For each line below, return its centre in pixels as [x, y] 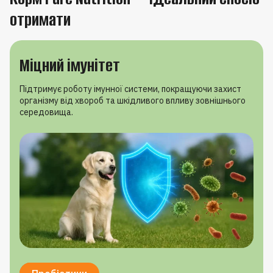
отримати [40, 19]
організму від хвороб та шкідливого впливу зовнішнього [133, 100]
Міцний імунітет [70, 65]
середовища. [46, 112]
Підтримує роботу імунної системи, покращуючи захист [130, 89]
